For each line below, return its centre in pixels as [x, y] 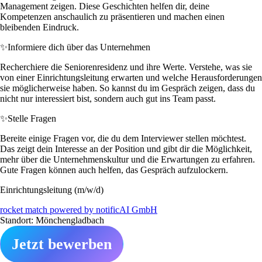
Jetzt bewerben [62, 244]
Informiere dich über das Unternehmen [79, 47]
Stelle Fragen [32, 118]
